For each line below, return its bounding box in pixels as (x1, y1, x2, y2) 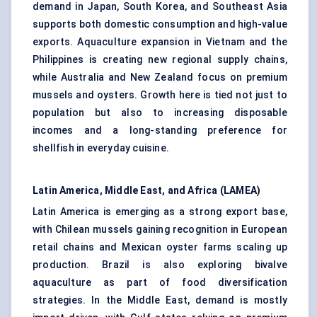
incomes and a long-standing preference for (33, 125, 287, 137)
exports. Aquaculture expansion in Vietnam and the (33, 36, 287, 48)
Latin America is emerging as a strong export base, (33, 206, 287, 218)
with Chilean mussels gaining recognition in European (33, 224, 287, 236)
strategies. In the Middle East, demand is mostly (33, 294, 287, 306)
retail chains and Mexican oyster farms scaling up (33, 241, 287, 253)
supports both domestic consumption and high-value (33, 18, 287, 30)
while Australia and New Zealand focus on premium (33, 71, 287, 83)
